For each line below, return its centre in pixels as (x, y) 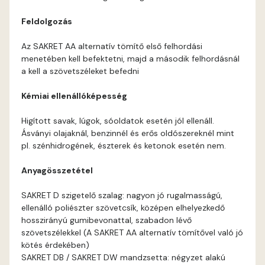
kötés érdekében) (55, 245)
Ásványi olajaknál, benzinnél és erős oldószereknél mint (128, 133)
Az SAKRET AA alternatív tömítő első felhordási (112, 46)
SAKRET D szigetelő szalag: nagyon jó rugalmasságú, (122, 195)
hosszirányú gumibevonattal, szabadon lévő (106, 220)
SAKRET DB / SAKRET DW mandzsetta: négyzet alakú (123, 257)
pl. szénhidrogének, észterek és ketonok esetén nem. (124, 146)
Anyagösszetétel (57, 170)
